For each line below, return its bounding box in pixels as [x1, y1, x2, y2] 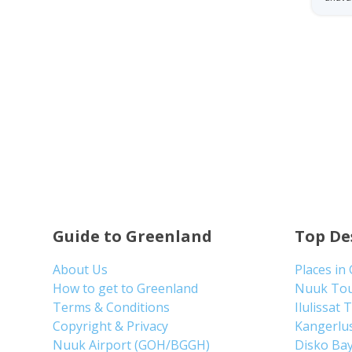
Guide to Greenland [53, 225, 213, 247]
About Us [53, 260, 108, 278]
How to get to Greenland [53, 279, 199, 297]
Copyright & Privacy [53, 317, 169, 335]
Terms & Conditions [53, 298, 170, 316]
